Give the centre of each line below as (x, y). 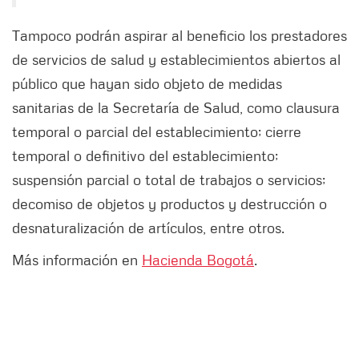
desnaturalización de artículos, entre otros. (148, 227)
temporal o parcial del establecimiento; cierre (157, 131)
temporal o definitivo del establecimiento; (145, 155)
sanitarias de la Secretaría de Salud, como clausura (176, 107)
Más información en (77, 259)
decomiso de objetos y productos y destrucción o (169, 203)
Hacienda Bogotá (198, 259)
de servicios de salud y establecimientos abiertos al (176, 59)
